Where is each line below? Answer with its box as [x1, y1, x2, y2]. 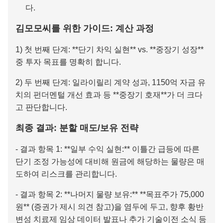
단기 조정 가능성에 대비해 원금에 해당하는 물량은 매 [15, 157, 205, 166]
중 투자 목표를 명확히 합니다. [15, 57, 121, 66]
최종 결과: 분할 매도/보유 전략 [15, 122, 138, 133]
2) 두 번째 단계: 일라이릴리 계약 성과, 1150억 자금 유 [15, 78, 206, 87]
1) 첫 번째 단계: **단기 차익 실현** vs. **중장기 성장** [15, 45, 204, 54]
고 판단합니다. [15, 103, 67, 111]
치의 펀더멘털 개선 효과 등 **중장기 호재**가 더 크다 [15, 90, 203, 99]
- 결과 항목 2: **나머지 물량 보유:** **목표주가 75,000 [15, 190, 204, 199]
